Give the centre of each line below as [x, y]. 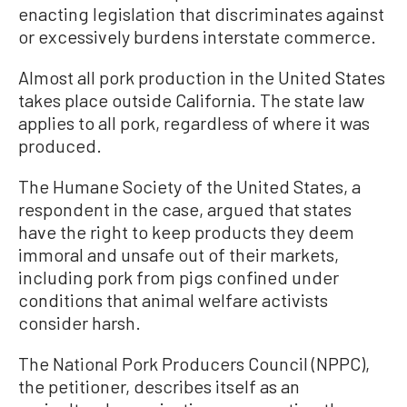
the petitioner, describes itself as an [159, 386]
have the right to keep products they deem [186, 231]
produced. [60, 145]
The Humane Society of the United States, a [189, 186]
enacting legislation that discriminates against [201, 13]
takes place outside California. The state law [191, 99]
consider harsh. [79, 322]
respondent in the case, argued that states [185, 208]
